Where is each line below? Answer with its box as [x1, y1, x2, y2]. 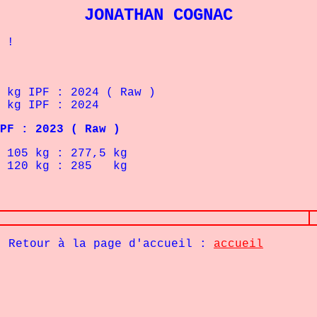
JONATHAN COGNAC [84, 6, 233, 25]
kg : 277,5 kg [35, 147, 127, 160]
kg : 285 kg [35, 160, 127, 173]
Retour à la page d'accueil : [1, 238, 214, 250]
